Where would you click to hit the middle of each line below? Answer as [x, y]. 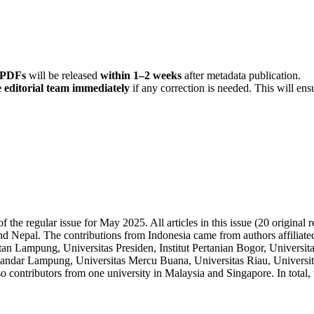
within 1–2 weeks [141, 75]
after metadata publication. [241, 75]
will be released [63, 75]
